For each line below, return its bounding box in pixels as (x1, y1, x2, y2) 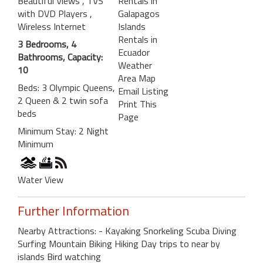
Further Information (18, 200, 129, 221)
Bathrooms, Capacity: (18, 49, 103, 64)
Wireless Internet (18, 19, 86, 33)
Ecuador (117, 45, 150, 59)
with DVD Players (18, 6, 90, 21)
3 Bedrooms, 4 (18, 36, 76, 51)
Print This (117, 96, 157, 111)
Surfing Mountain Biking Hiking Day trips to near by (18, 236, 220, 251)
